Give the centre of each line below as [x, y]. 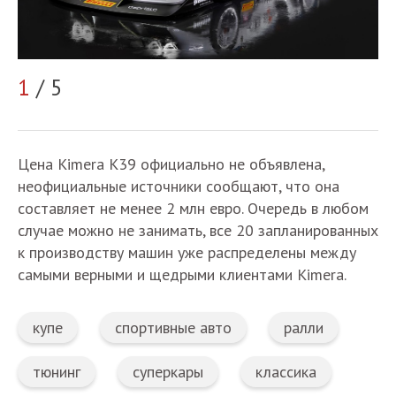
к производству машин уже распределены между [187, 253]
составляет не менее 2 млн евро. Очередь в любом [193, 209]
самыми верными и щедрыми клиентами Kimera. [182, 275]
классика [286, 372]
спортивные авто [173, 328]
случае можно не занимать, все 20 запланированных [198, 231]
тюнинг [57, 372]
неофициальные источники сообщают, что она [179, 187]
